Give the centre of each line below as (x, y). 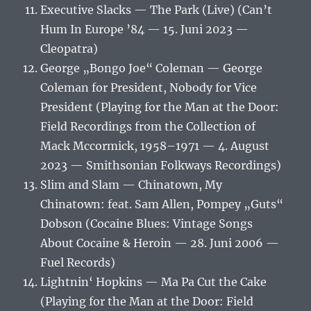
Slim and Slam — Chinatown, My (132, 185)
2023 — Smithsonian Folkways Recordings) (161, 166)
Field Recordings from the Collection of (148, 127)
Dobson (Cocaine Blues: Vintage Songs (147, 224)
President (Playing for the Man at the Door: (160, 107)
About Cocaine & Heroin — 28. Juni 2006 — (160, 243)
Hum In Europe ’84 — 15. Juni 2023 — (145, 30)
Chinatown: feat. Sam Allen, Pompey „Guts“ (162, 204)
